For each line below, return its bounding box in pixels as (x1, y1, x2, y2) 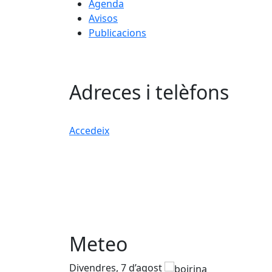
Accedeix (69, 124, 109, 138)
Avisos (89, 12, 118, 25)
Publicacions (89, 26, 146, 39)
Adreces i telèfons (69, 79, 229, 106)
